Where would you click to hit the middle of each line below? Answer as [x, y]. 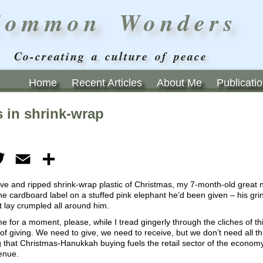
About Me [179, 83]
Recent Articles [107, 83]
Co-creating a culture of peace [111, 56]
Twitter [21, 159]
